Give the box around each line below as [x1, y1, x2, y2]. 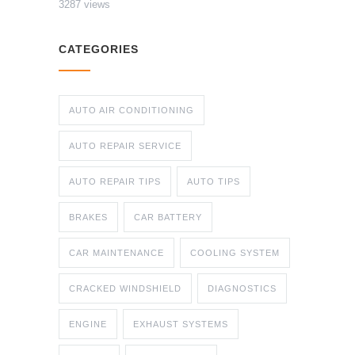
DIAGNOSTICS [208, 284, 277, 294]
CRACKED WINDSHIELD [69, 284, 181, 294]
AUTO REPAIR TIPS [69, 177, 161, 187]
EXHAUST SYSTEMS [133, 319, 228, 330]
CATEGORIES [59, 43, 139, 56]
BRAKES [69, 212, 108, 223]
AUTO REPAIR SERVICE [69, 141, 181, 151]
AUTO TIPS [187, 177, 240, 187]
